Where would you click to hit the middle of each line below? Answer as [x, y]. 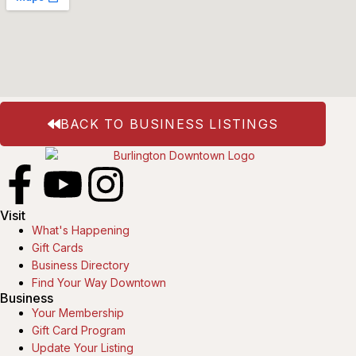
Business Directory [81, 265]
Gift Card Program [79, 331]
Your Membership [78, 313]
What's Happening [81, 230]
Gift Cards [58, 248]
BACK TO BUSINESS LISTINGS [169, 124]
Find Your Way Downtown [99, 283]
